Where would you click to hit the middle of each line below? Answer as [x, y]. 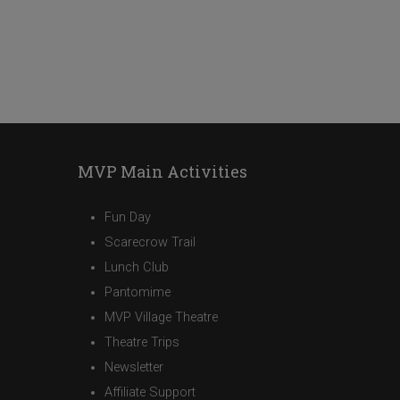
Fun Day [128, 217]
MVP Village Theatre [161, 317]
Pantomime [137, 292]
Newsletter [134, 367]
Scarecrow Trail [150, 242]
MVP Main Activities [162, 171]
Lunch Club [137, 267]
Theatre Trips [142, 342]
